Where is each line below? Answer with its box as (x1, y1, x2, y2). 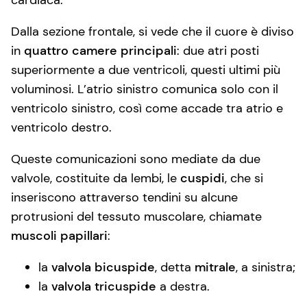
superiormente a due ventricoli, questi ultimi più (11, 61, 280, 78)
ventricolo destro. (11, 119, 112, 136)
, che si (225, 169, 263, 186)
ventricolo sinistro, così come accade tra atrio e (11, 99, 283, 116)
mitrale (195, 258, 236, 275)
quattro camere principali (24, 42, 177, 59)
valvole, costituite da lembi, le (11, 169, 180, 186)
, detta (155, 258, 195, 275)
